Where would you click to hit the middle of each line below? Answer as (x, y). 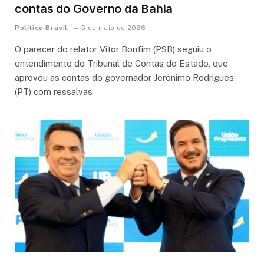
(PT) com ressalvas (54, 91)
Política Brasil (41, 27)
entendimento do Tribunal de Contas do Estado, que (121, 63)
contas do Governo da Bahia (94, 9)
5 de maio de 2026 (113, 27)
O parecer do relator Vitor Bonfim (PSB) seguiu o (113, 49)
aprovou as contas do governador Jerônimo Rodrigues (124, 77)
